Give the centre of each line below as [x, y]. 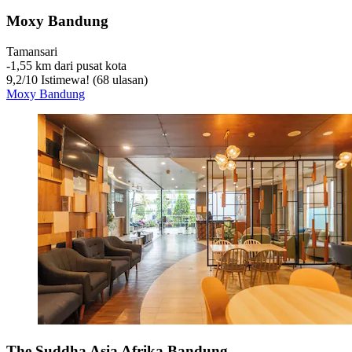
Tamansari [32, 52]
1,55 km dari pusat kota [68, 66]
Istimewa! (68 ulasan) [93, 80]
